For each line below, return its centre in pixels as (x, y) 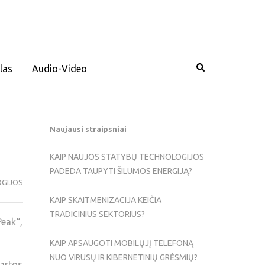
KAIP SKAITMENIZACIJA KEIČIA (105, 200)
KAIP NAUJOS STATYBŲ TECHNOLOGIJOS (127, 157)
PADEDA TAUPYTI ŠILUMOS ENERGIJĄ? (121, 171)
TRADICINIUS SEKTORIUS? (97, 214)
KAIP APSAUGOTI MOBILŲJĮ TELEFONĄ (121, 243)
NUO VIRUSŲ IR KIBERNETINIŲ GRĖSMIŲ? (123, 258)
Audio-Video (59, 69)
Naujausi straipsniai (88, 129)
